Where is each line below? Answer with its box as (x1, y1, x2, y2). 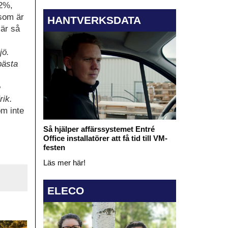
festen (43, 143, 65, 152)
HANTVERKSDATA (47, 14, 141, 26)
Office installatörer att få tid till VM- (43, 134, 167, 143)
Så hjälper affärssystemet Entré (43, 125, 155, 134)
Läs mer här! (43, 158, 85, 167)
